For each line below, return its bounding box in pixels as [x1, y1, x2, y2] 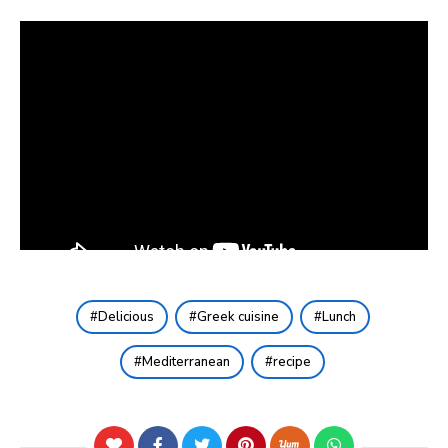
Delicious [97, 308, 154, 327]
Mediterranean [142, 353, 230, 372]
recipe [273, 353, 311, 372]
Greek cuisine [196, 308, 279, 327]
